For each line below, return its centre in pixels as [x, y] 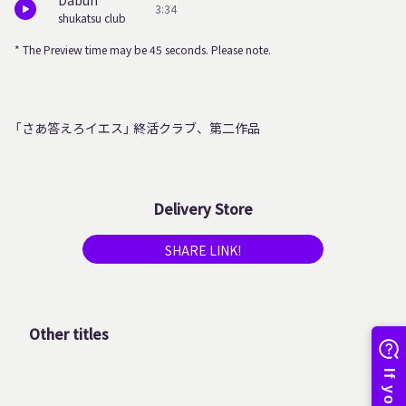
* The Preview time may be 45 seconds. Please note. [143, 50]
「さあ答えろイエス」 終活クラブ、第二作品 [137, 128]
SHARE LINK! [203, 250]
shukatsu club [92, 18]
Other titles [69, 333]
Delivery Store [203, 208]
